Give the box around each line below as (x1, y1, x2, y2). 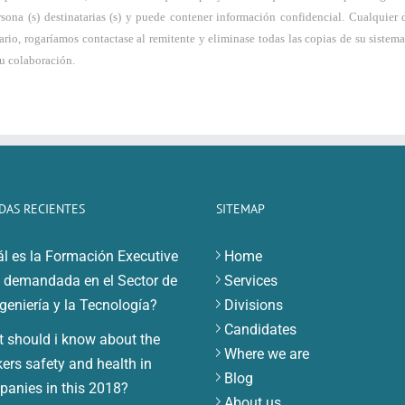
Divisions (224, 297, 283, 315)
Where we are (224, 345, 309, 363)
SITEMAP (216, 201, 265, 218)
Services (224, 272, 278, 290)
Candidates (224, 321, 297, 339)
